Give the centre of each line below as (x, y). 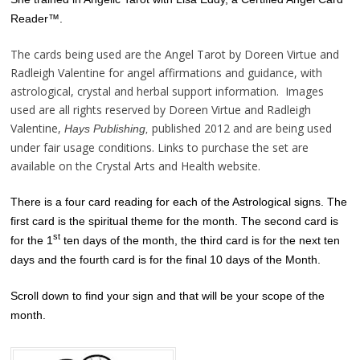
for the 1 (31, 240)
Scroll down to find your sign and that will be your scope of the (167, 295)
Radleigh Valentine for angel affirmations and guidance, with (166, 72)
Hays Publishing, (108, 128)
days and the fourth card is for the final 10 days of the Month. (165, 259)
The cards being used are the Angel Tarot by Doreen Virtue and (174, 54)
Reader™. (36, 18)
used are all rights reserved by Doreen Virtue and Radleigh (160, 109)
